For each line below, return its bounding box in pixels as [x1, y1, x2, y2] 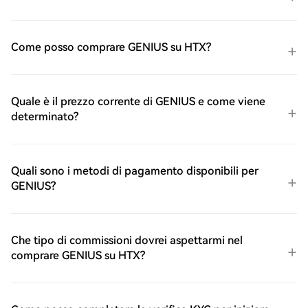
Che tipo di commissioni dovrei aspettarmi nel [11, 234, 243, 247]
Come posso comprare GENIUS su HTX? [11, 41, 211, 54]
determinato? [11, 110, 78, 124]
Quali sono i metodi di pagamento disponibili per [11, 164, 258, 178]
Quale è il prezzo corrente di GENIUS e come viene [11, 95, 265, 109]
